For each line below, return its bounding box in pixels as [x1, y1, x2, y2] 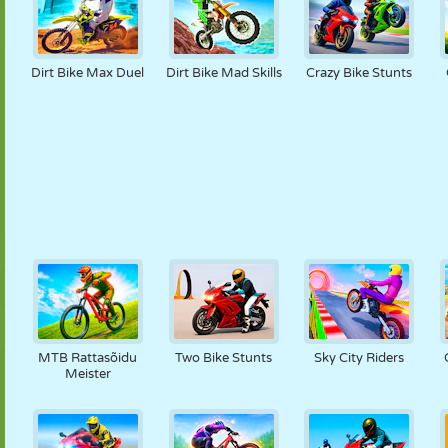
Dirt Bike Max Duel [31, 65, 145, 81]
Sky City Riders [314, 350, 405, 366]
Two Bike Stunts [175, 350, 273, 366]
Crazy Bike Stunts [306, 65, 413, 81]
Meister [64, 366, 111, 382]
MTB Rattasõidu [38, 350, 138, 366]
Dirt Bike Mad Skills [165, 65, 282, 81]
